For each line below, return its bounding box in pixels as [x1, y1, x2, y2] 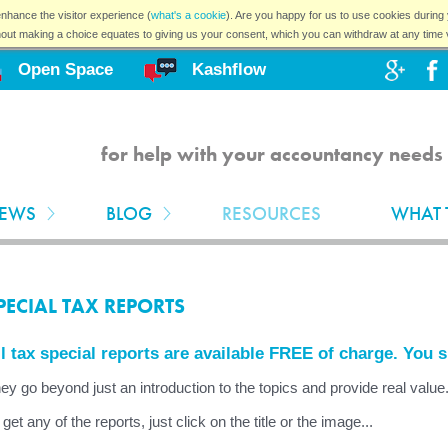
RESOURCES [222, 201, 321, 226]
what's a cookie [150, 9, 226, 21]
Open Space [18, 60, 113, 79]
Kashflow [192, 60, 266, 79]
